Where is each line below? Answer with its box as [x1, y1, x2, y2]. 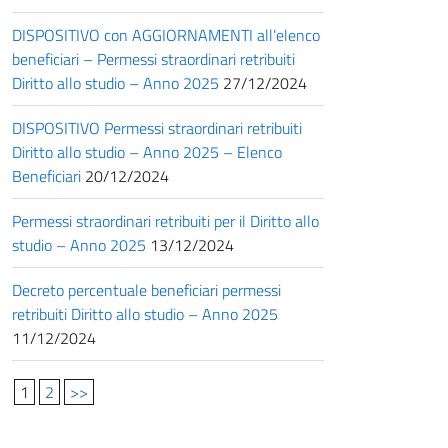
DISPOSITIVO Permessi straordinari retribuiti [12, 115, 302, 140]
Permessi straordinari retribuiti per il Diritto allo [12, 208, 319, 233]
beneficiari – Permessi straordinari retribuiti [12, 46, 295, 71]
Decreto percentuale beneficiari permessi [12, 277, 281, 302]
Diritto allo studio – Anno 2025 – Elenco [12, 139, 282, 164]
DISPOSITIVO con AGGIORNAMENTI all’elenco [12, 22, 320, 47]
